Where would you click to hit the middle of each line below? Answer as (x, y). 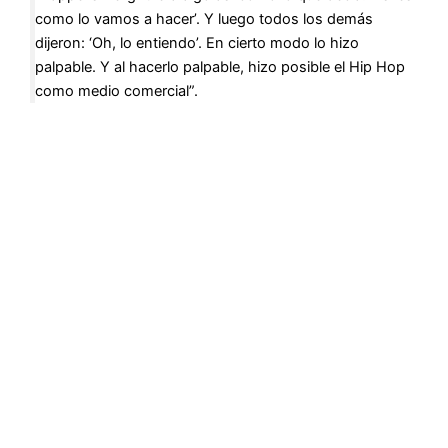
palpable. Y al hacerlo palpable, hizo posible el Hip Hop (219, 66)
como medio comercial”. (116, 90)
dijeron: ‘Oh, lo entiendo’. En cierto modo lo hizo (196, 42)
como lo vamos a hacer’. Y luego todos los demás (203, 18)
